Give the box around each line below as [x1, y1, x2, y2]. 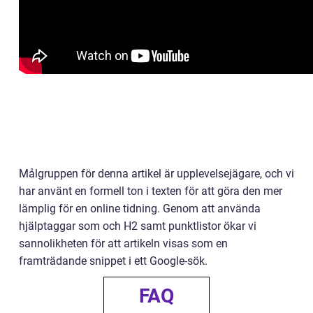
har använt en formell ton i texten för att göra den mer [19, 184, 282, 198]
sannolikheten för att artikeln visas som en [19, 236, 228, 250]
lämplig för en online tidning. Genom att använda [19, 201, 261, 215]
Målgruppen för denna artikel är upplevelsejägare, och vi [19, 166, 294, 180]
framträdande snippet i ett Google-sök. [19, 254, 208, 268]
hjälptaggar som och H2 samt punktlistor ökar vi [19, 219, 256, 233]
